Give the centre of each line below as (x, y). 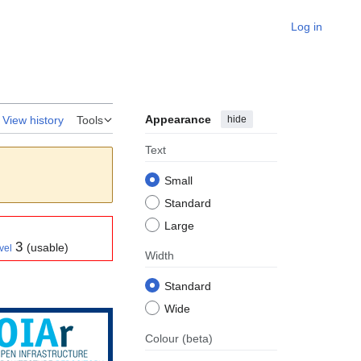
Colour (164, 339)
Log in (307, 27)
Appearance (178, 120)
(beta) (197, 339)
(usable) (48, 248)
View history (33, 120)
